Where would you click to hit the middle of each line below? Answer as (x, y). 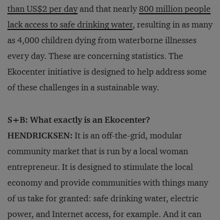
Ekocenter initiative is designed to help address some (107, 72)
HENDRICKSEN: (40, 136)
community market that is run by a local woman (98, 151)
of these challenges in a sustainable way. (83, 88)
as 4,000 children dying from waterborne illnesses (102, 41)
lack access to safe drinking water (70, 25)
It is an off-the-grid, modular (127, 136)
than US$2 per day (42, 9)
